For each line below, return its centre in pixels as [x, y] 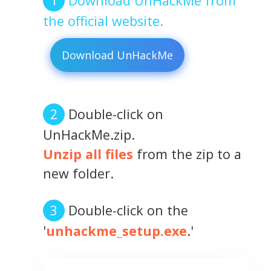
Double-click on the [128, 211]
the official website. [103, 21]
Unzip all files [88, 154]
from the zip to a [187, 154]
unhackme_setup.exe [116, 231]
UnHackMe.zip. [89, 135]
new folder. [78, 174]
